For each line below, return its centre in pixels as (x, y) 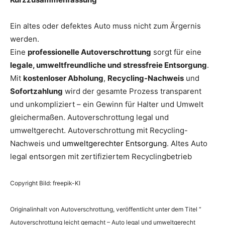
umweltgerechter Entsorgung (115, 143)
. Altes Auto (187, 143)
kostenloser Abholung (63, 78)
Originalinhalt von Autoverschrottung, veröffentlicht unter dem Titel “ (106, 209)
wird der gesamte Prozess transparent (132, 91)
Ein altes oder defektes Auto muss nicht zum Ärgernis (105, 26)
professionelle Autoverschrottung (89, 52)
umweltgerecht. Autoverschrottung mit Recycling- (99, 130)
